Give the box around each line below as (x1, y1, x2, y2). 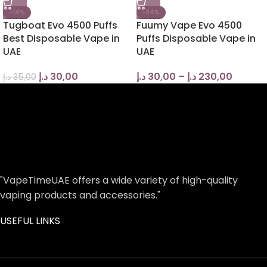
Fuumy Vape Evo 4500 (136, 18, 242, 33)
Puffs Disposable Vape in (136, 32, 256, 46)
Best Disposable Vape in (3, 32, 120, 46)
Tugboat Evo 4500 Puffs (3, 18, 117, 33)
